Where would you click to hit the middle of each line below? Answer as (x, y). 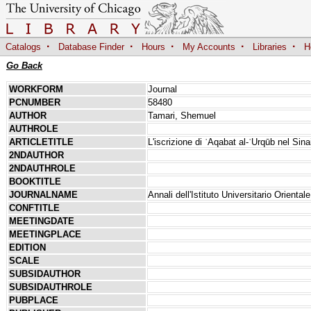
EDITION (27, 247)
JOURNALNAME (43, 194)
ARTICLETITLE (41, 142)
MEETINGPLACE (45, 234)
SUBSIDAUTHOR (44, 274)
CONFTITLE (34, 208)
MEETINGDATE (41, 221)
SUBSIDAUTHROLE (50, 287)
